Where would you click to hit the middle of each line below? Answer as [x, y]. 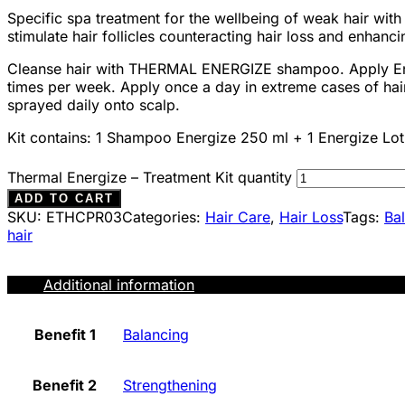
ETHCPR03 [84, 217]
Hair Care [238, 217]
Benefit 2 [65, 385]
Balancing [156, 334]
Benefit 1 [65, 334]
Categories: [164, 217]
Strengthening [170, 385]
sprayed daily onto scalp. [94, 104]
